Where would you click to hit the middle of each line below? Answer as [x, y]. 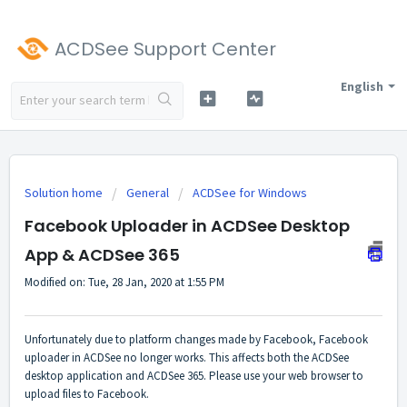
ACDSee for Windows [250, 193]
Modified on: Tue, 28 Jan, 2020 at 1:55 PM [124, 282]
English [362, 86]
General [148, 193]
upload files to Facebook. [87, 394]
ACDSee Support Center [165, 49]
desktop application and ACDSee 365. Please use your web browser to [194, 376]
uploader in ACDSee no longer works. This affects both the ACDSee [187, 358]
